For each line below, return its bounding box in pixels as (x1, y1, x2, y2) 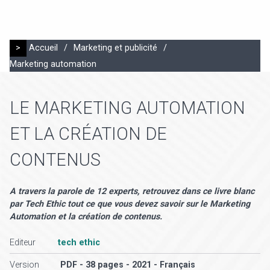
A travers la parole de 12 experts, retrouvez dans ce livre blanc (10, 186, 254, 196)
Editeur (10, 237, 36, 248)
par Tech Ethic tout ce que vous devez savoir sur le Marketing (10, 198, 250, 209)
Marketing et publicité (74, 43, 157, 53)
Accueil (29, 43, 58, 53)
